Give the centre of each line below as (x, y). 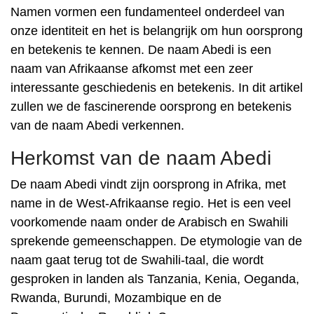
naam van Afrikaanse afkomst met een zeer (132, 69)
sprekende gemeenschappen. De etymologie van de (156, 241)
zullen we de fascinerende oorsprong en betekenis (151, 107)
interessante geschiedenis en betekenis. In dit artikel (157, 88)
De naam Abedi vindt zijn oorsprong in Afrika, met (148, 184)
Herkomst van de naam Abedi (141, 158)
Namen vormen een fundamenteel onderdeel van (148, 12)
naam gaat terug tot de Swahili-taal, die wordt (137, 260)
